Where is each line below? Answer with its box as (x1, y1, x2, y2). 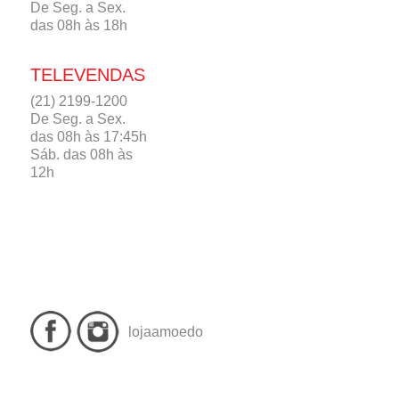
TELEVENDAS (30, 64, 145, 85)
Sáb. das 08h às (30, 146, 133, 162)
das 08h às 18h (30, 17, 127, 33)
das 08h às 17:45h (30, 128, 147, 144)
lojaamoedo (128, 323, 203, 339)
